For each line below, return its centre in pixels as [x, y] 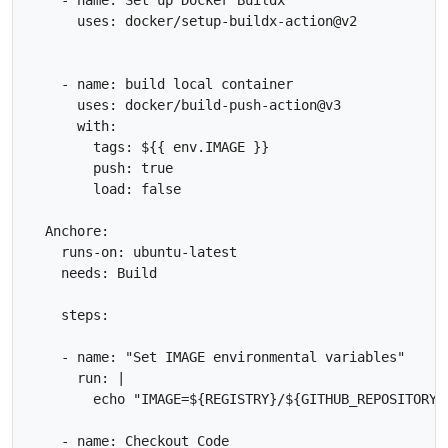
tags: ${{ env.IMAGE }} [149, 146]
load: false [105, 188]
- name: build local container [161, 83]
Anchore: [69, 230]
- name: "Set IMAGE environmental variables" [217, 356]
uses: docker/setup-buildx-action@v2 [193, 20]
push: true [101, 167]
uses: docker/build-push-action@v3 [185, 104]
